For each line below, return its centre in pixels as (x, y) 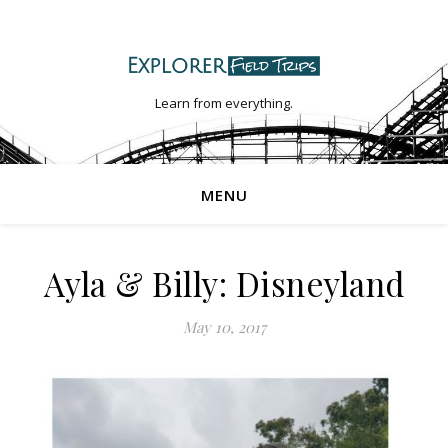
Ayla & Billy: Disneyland (224, 283)
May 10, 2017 (224, 327)
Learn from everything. (224, 103)
